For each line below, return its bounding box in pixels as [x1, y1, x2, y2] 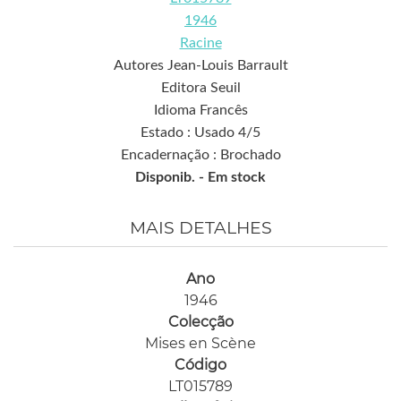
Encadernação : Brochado [120, 147, 281, 162]
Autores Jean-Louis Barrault [113, 57, 288, 73]
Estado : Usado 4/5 [141, 124, 260, 140]
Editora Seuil [160, 80, 241, 95]
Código [175, 355, 226, 373]
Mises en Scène [145, 334, 256, 352]
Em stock [208, 169, 266, 184]
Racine [179, 35, 222, 50]
